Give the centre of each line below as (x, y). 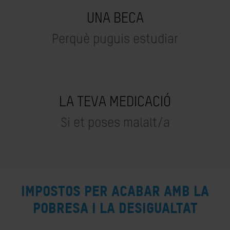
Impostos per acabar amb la (115, 191)
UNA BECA (115, 18)
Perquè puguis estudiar (115, 40)
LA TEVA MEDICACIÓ (115, 102)
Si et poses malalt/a (115, 123)
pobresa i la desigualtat (115, 208)
